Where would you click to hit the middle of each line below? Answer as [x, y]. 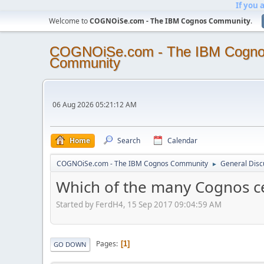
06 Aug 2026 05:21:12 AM [95, 105]
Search [129, 141]
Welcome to [69, 21]
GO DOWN [70, 244]
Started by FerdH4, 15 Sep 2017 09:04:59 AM [139, 204]
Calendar [182, 141]
